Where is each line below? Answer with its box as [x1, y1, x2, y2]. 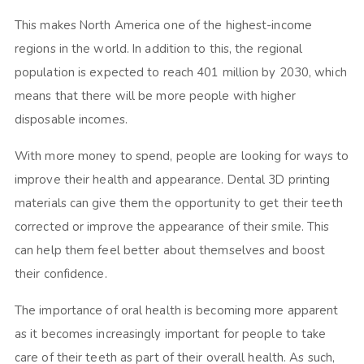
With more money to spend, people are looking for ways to [14, 147, 349, 164]
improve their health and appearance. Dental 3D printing [14, 171, 331, 188]
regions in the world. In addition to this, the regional [14, 40, 303, 57]
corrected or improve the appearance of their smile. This [14, 218, 330, 235]
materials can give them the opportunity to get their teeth [14, 194, 343, 211]
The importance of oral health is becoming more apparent [14, 301, 339, 318]
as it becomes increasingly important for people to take [14, 325, 327, 342]
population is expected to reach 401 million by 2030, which [14, 63, 347, 80]
